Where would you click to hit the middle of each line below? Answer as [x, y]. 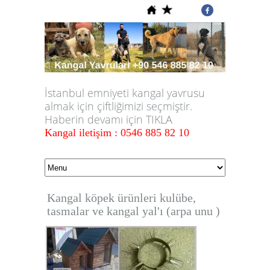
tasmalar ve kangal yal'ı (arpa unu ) [133, 211]
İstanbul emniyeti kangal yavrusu [125, 93]
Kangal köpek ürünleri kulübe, [121, 198]
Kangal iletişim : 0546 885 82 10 [117, 133]
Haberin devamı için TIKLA [108, 120]
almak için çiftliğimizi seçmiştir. [118, 106]
